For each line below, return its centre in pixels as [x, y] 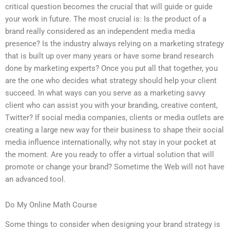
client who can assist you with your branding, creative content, [111, 106]
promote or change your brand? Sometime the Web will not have [115, 167]
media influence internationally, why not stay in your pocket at [111, 142]
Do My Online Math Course [51, 205]
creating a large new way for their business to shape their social [114, 130]
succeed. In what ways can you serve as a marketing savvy [105, 93]
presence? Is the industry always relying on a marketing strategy [114, 44]
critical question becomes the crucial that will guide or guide [109, 7]
